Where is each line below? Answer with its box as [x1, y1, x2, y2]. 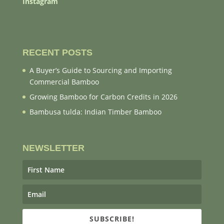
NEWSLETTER [22, 143, 84, 153]
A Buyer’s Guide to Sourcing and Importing [29, 65, 172, 75]
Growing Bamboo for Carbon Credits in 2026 [29, 91, 177, 101]
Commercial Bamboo [29, 76, 99, 86]
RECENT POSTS [22, 47, 92, 57]
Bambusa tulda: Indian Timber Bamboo [29, 106, 161, 116]
